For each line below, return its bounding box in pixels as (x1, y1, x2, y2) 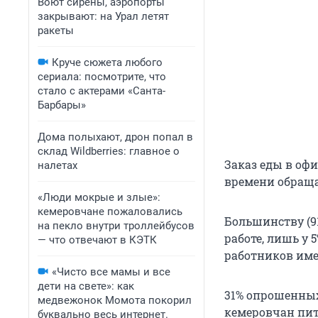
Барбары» (38, 99, 86, 111)
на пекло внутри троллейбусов (38, 219, 194, 232)
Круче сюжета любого (52, 56, 163, 69)
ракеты (38, 24, 74, 37)
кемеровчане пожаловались (38, 205, 182, 218)
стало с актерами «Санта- (38, 84, 165, 97)
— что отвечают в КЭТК (38, 234, 157, 246)
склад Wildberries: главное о (38, 145, 180, 158)
